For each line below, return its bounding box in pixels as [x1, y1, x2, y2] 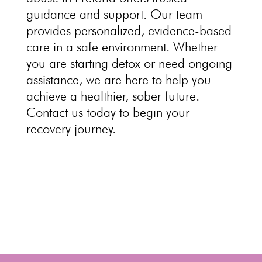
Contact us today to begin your [26, 105, 189, 120]
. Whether [166, 39, 218, 54]
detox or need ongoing [111, 56, 232, 71]
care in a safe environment [26, 39, 166, 54]
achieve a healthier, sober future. [26, 88, 199, 104]
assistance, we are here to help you [26, 72, 211, 87]
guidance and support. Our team [26, 6, 202, 22]
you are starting [26, 56, 112, 71]
